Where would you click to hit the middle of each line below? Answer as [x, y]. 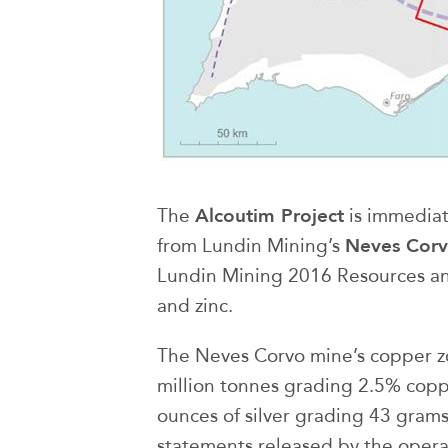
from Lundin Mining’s [251, 245]
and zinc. [195, 305]
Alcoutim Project [269, 216]
